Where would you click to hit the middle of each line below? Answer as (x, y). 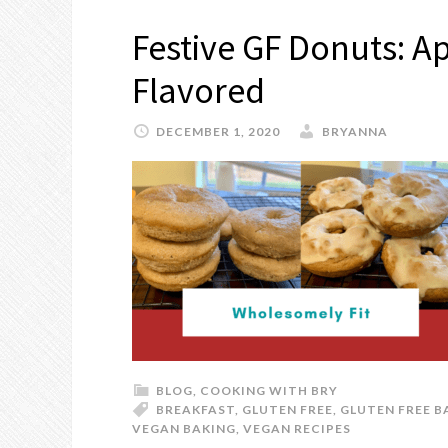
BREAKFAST (195, 409)
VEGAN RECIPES (297, 428)
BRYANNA (355, 131)
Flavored (198, 90)
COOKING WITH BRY (269, 390)
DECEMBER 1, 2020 (218, 131)
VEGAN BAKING (184, 428)
